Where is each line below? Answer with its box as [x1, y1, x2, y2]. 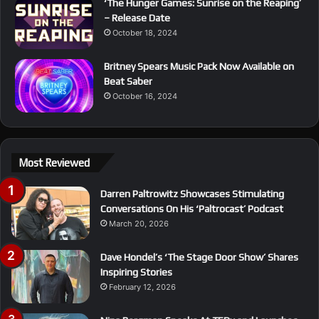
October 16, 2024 [113, 90, 177, 101]
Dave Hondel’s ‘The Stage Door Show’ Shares [100, 251, 298, 263]
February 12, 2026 [109, 281, 176, 292]
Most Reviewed [19, 156, 90, 169]
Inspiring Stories [100, 266, 172, 278]
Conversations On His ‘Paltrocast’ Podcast [100, 202, 283, 214]
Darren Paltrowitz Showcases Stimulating [100, 187, 284, 199]
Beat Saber [104, 75, 152, 87]
